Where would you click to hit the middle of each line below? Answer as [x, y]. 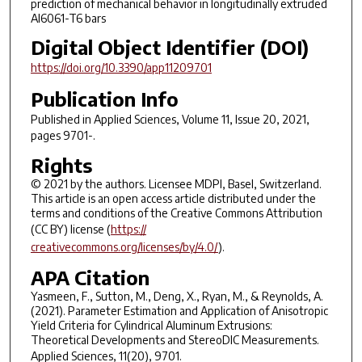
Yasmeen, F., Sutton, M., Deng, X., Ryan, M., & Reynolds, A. [177, 297]
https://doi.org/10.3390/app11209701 [121, 68]
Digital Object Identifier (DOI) [169, 47]
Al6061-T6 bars [68, 18]
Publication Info [104, 98]
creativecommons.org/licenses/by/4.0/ [124, 246]
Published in [62, 119]
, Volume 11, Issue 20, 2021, [242, 119]
